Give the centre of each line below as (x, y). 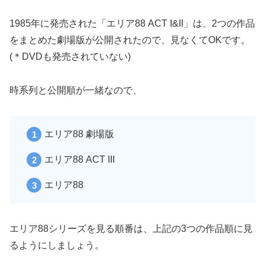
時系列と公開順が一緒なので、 (76, 90)
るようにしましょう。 (57, 245)
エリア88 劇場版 (80, 134)
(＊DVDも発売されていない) (70, 57)
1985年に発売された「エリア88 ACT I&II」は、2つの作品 (132, 24)
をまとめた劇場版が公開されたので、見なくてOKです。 (130, 40)
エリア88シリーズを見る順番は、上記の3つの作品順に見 (131, 229)
